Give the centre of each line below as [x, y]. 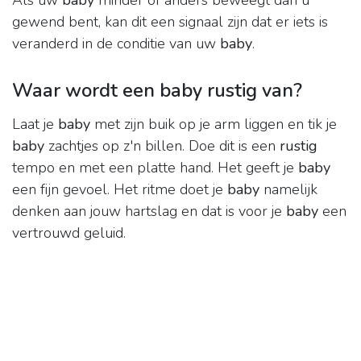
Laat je [35, 124]
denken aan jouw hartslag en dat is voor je [149, 212]
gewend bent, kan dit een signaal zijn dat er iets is [170, 22]
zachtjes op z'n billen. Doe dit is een [162, 146]
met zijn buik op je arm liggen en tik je [214, 124]
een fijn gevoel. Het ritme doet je [120, 190]
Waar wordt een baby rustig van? [157, 91]
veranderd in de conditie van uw [116, 44]
